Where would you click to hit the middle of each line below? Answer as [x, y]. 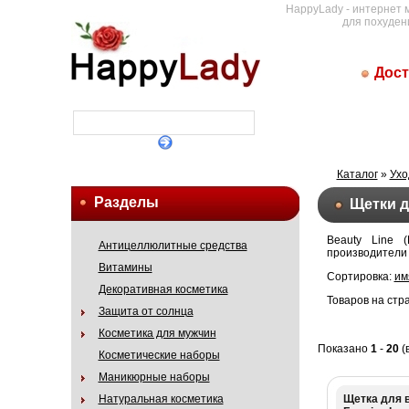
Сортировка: [360, 277]
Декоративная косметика [163, 289]
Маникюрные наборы [154, 377]
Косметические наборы [159, 355]
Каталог [357, 174]
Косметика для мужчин [157, 333]
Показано [344, 348]
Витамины [125, 267]
